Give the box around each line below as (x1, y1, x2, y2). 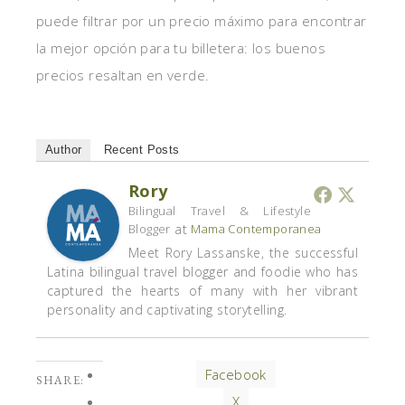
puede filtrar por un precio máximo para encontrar (36, 12, 367, 30)
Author (45, 143, 82, 156)
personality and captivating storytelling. (47, 301, 287, 318)
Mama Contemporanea (191, 221, 322, 237)
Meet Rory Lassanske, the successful (128, 244, 358, 261)
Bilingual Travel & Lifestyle (128, 202, 311, 219)
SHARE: (36, 372, 84, 388)
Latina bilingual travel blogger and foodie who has (47, 263, 358, 280)
